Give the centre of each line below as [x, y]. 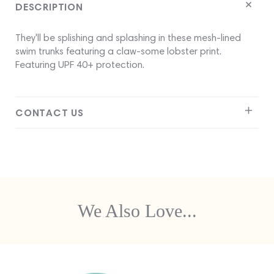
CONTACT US [50, 113]
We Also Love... [137, 211]
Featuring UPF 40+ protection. [80, 65]
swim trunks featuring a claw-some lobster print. [118, 51]
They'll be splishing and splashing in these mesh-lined [128, 38]
